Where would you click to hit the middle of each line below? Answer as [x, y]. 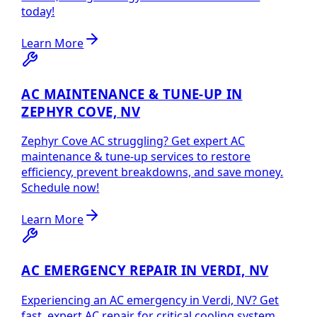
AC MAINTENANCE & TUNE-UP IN [132, 93]
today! [38, 11]
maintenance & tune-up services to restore [136, 157]
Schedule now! [60, 188]
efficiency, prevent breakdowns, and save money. [152, 172]
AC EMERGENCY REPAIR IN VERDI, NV [145, 270]
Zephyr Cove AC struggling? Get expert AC [133, 141]
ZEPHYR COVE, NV [81, 111]
